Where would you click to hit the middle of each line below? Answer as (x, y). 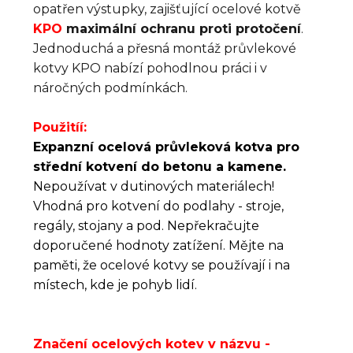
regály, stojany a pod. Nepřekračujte (146, 225)
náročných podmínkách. (110, 87)
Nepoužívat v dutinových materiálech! (154, 186)
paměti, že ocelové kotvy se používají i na (162, 265)
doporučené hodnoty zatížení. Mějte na (158, 245)
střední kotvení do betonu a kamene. (160, 166)
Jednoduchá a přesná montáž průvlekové (165, 48)
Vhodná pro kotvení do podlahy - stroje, (158, 206)
